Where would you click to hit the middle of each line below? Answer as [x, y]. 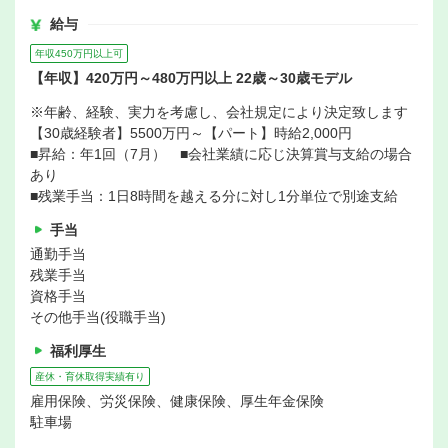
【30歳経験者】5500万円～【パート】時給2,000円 [191, 133]
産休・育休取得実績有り [90, 376]
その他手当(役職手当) [98, 317]
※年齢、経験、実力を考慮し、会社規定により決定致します [219, 112]
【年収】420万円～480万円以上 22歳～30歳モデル [191, 78]
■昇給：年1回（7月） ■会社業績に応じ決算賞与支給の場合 [221, 154]
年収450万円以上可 [79, 53]
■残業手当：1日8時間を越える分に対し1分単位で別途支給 [214, 196]
